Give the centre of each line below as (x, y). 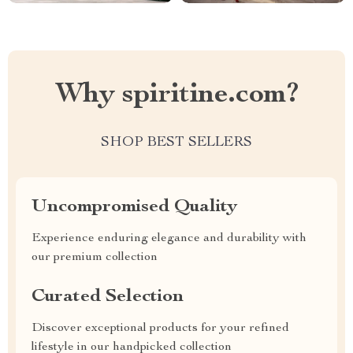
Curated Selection (108, 297)
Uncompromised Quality (134, 207)
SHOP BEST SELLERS (176, 143)
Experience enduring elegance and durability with (169, 239)
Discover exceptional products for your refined (160, 329)
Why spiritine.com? (176, 95)
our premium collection (95, 258)
